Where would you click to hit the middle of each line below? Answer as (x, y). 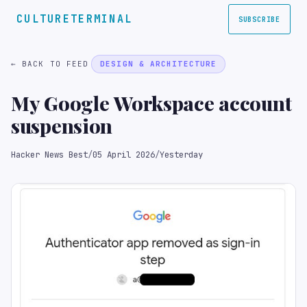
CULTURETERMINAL (75, 19)
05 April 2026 (124, 155)
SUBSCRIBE (259, 19)
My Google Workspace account (151, 103)
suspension (62, 125)
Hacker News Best (49, 155)
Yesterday (181, 155)
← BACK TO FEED (50, 64)
